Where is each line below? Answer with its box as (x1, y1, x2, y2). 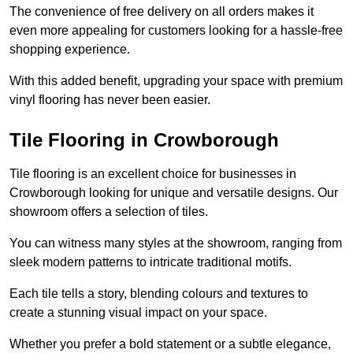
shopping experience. (9, 43, 133, 57)
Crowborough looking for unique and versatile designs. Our (9, 186, 338, 200)
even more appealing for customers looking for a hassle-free (9, 24, 343, 38)
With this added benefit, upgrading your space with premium (9, 74, 343, 88)
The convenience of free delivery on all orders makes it (9, 5, 314, 19)
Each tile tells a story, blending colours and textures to (9, 287, 308, 301)
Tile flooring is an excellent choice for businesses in (9, 167, 296, 181)
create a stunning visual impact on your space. (9, 306, 267, 320)
